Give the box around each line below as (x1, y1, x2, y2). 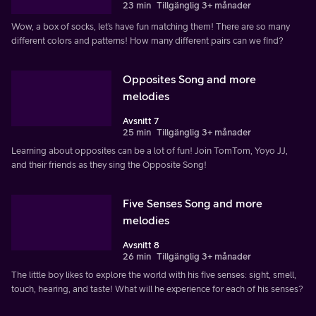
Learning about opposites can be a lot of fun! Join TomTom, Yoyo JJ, (11, 145, 288, 156)
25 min (123, 126, 151, 138)
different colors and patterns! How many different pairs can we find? (11, 35, 284, 46)
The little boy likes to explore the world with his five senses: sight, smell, (11, 269, 296, 280)
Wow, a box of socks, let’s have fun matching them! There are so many (11, 20, 290, 32)
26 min (123, 250, 151, 262)
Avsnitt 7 (123, 115, 159, 126)
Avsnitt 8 (123, 239, 159, 250)
